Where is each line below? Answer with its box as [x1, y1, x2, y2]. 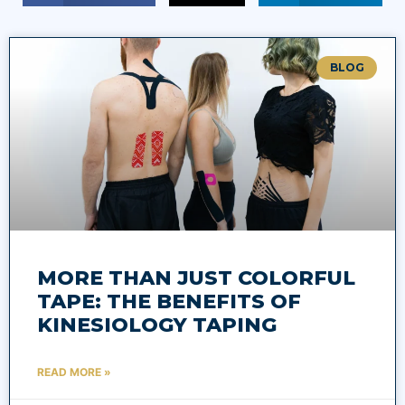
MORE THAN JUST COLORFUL [37, 265, 355, 290]
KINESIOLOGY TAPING [37, 312, 277, 337]
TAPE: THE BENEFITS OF [37, 288, 301, 314]
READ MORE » [37, 364, 111, 379]
